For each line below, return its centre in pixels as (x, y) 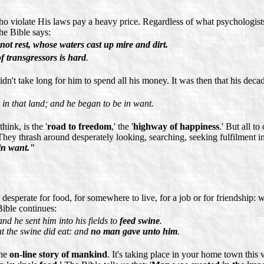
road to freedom (79, 126)
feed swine (140, 220)
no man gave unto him (134, 231)
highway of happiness (176, 126)
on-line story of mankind (58, 254)
